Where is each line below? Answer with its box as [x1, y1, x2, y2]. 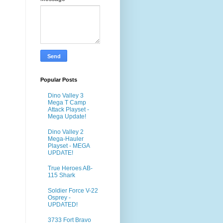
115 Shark [48, 171, 75, 179]
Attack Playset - [48, 106, 89, 113]
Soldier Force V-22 [48, 187, 98, 194]
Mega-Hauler [48, 135, 84, 143]
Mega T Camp [48, 99, 86, 107]
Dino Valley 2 [48, 128, 84, 136]
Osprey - [48, 194, 71, 201]
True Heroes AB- [48, 164, 93, 172]
